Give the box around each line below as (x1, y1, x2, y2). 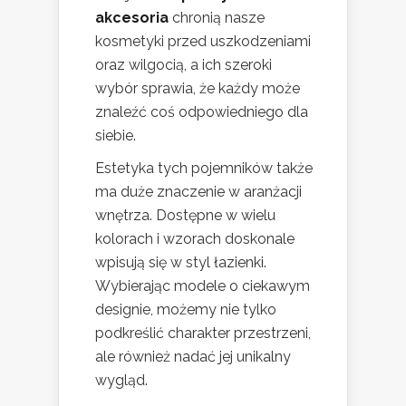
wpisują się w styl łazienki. (95, 254, 266, 272)
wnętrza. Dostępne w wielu (95, 207, 275, 225)
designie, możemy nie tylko (95, 301, 276, 319)
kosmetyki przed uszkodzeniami (95, 33, 311, 51)
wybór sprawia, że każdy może (95, 80, 300, 98)
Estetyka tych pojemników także (95, 159, 313, 178)
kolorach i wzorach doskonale (95, 230, 295, 248)
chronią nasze (169, 9, 265, 27)
